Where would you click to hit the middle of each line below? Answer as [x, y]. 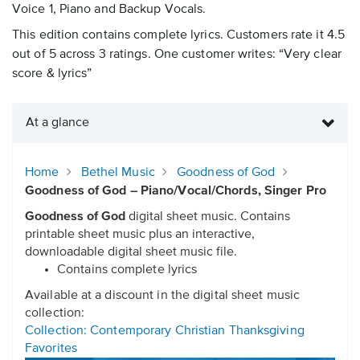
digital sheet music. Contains [208, 217]
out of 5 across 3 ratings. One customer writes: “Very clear [177, 55]
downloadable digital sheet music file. [131, 253]
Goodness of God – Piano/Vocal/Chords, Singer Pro [176, 192]
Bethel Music [118, 173]
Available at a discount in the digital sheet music [163, 296]
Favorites [51, 349]
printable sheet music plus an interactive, [140, 235]
